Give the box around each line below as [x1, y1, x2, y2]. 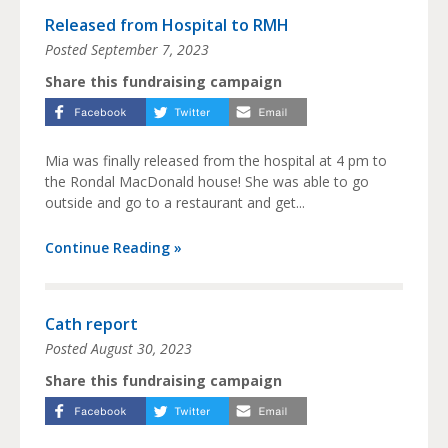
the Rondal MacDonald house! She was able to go [45, 172, 369, 192]
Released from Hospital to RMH [45, 14, 289, 37]
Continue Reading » [45, 238, 182, 258]
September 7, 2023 [91, 40, 209, 60]
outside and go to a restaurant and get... [45, 193, 305, 213]
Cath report [45, 313, 138, 336]
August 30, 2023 [91, 339, 192, 359]
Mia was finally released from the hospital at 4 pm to [45, 151, 387, 171]
